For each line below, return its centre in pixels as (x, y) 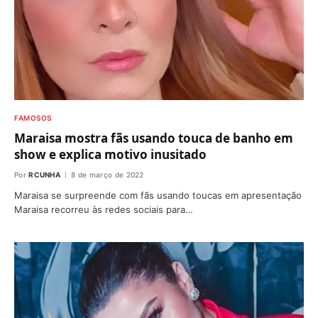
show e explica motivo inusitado (110, 155)
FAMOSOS (33, 118)
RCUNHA (45, 175)
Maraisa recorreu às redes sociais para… (104, 210)
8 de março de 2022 (108, 175)
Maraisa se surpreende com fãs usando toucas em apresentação (158, 196)
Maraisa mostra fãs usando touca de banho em (154, 138)
